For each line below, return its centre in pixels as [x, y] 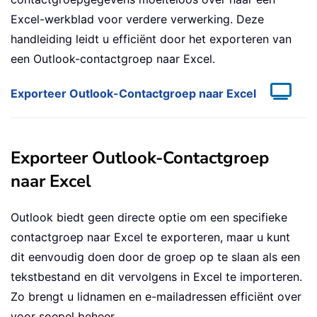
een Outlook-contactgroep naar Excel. [113, 59]
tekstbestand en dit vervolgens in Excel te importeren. [156, 277]
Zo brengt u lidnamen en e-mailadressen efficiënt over [156, 297]
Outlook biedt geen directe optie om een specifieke [149, 218]
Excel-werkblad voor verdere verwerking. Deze [137, 19]
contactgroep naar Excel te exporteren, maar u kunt [150, 237]
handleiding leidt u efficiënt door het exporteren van [151, 39]
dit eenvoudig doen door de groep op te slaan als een [155, 257]
